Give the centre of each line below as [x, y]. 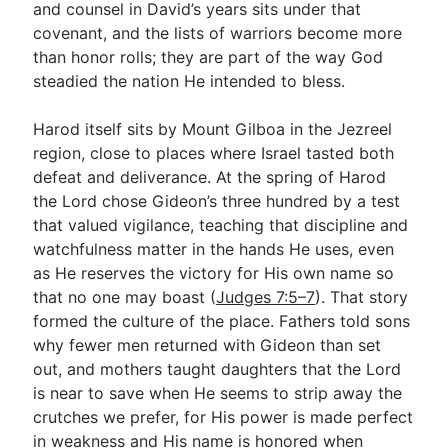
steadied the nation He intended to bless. [189, 81]
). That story [362, 297]
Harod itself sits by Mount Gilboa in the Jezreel [213, 129]
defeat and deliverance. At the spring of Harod [210, 177]
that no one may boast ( [125, 297]
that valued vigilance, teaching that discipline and [221, 225]
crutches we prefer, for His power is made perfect [223, 417]
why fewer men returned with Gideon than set [207, 345]
